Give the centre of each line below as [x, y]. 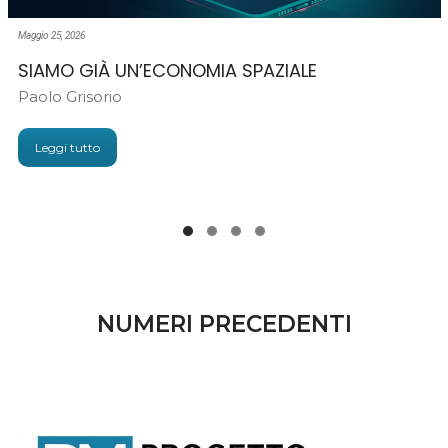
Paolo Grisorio [69, 97]
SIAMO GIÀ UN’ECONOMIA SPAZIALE [167, 71]
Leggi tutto [67, 148]
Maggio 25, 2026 [51, 35]
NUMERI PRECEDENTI [224, 324]
